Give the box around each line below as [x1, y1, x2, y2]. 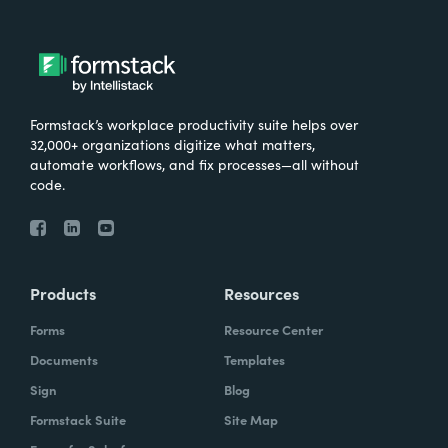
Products [30, 281, 96, 304]
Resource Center [224, 319, 323, 339]
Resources [224, 281, 299, 304]
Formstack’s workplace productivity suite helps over [30, 113, 358, 134]
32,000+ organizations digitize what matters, [30, 133, 315, 154]
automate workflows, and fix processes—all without [30, 153, 359, 174]
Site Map [224, 409, 278, 429]
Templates [224, 349, 285, 369]
